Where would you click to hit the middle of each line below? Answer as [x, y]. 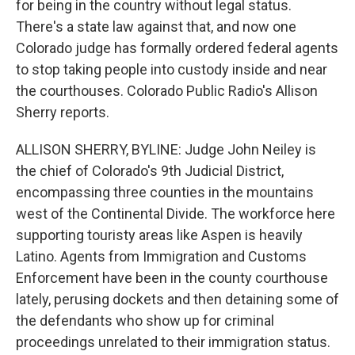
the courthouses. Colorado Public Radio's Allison [167, 91]
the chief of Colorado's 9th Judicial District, [150, 171]
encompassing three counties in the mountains [165, 192]
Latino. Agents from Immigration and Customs [161, 256]
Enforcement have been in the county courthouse [172, 278]
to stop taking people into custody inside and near [172, 69]
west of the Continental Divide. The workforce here [176, 214]
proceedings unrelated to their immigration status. [173, 342]
